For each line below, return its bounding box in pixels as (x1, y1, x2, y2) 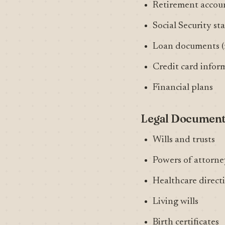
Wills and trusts (153, 135, 215, 145)
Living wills (153, 197, 198, 206)
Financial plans (153, 83, 213, 92)
